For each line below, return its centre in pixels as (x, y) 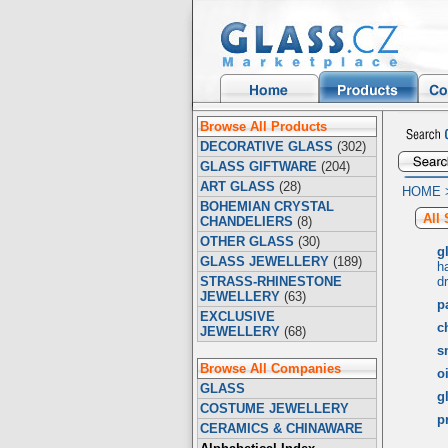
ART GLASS (237, 186)
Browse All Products (263, 126)
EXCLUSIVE (237, 316)
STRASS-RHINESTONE (270, 281)
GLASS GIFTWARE (258, 166)
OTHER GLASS (246, 241)
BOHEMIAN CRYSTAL (266, 206)
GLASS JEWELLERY (264, 261)
